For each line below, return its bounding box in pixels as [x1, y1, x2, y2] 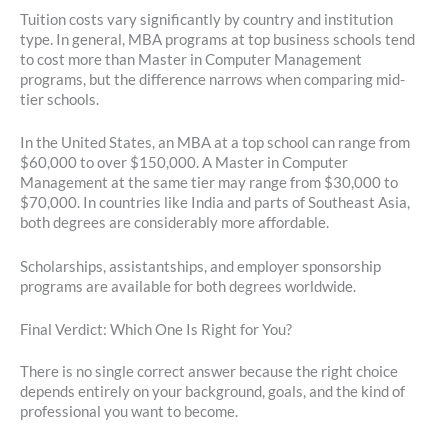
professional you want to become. [20, 402, 238, 420]
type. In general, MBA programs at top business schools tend [20, 31, 415, 49]
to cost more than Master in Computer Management [20, 51, 362, 69]
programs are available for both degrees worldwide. [20, 277, 356, 295]
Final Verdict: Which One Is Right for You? [20, 321, 292, 339]
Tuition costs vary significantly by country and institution [20, 11, 393, 29]
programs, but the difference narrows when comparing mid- [20, 71, 405, 89]
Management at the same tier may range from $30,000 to [20, 174, 398, 192]
